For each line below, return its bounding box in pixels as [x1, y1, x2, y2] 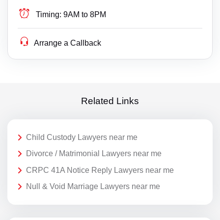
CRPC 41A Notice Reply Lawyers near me [26, 165, 174, 174]
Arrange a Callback [34, 38, 102, 47]
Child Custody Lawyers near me [26, 133, 137, 141]
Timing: [36, 10, 62, 19]
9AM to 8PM [63, 10, 107, 19]
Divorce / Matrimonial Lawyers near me [26, 149, 162, 158]
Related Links [81, 96, 139, 107]
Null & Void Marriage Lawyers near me [26, 182, 160, 191]
